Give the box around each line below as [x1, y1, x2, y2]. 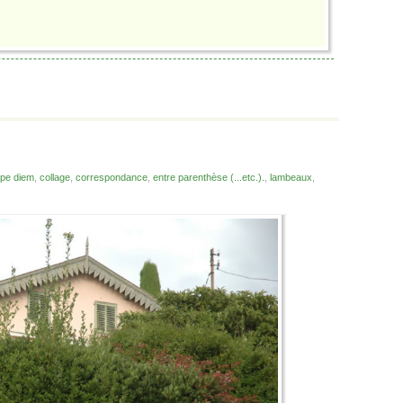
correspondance [76, 172, 148, 184]
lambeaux [270, 172, 312, 184]
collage [40, 172, 70, 184]
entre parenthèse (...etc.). [153, 172, 264, 184]
